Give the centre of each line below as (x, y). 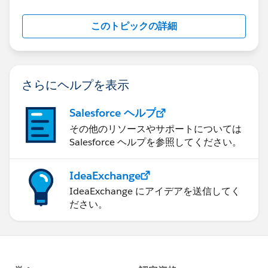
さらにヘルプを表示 (75, 84)
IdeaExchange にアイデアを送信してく (155, 191)
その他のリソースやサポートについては (156, 129)
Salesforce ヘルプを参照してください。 (156, 142)
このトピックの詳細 (134, 26)
